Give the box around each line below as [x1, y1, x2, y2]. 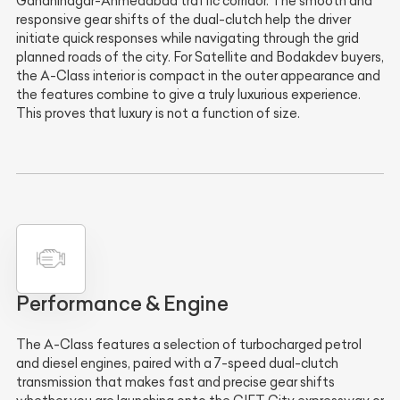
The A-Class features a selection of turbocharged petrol [16, 337, 362, 354]
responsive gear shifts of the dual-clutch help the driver [16, 11, 351, 28]
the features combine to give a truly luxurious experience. [16, 86, 361, 103]
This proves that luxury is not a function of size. [16, 104, 300, 121]
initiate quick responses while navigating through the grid [16, 29, 359, 46]
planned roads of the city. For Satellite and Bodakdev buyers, [16, 48, 384, 65]
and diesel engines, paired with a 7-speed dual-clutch [16, 355, 338, 372]
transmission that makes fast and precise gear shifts [16, 374, 335, 391]
